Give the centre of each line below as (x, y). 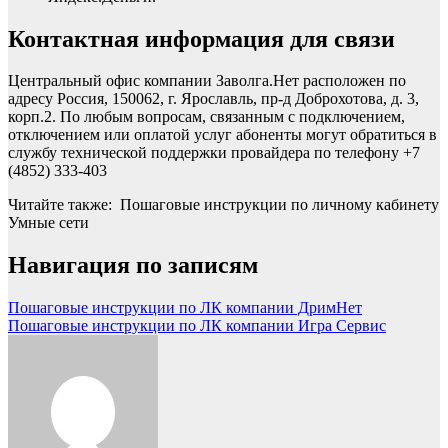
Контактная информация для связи (201, 38)
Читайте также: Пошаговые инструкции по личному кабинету (223, 205)
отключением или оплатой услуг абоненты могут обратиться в (222, 135)
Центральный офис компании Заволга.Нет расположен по (207, 81)
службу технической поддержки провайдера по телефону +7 (214, 153)
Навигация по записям (133, 265)
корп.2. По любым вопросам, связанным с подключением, (206, 117)
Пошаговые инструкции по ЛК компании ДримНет (185, 308)
